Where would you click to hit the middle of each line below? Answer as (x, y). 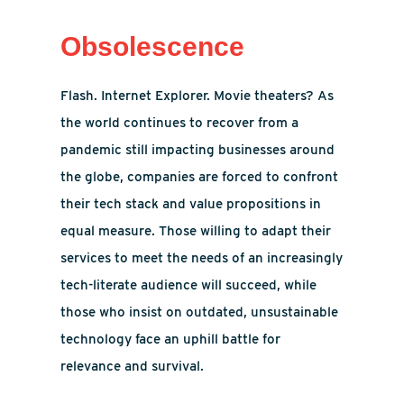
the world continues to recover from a (180, 123)
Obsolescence (153, 46)
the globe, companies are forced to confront (200, 177)
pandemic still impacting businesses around (198, 150)
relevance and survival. (133, 366)
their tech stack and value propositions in (191, 204)
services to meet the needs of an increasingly (202, 258)
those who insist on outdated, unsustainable (200, 312)
